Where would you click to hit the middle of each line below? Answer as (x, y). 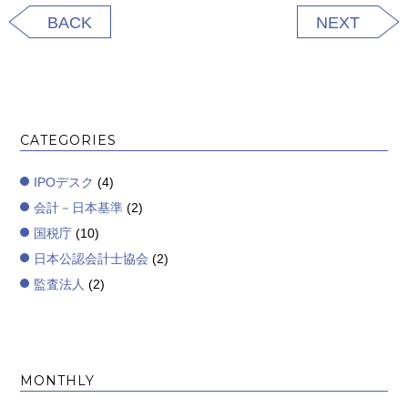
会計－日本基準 (79, 207)
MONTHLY (58, 380)
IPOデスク (64, 182)
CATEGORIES (69, 140)
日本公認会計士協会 (92, 258)
